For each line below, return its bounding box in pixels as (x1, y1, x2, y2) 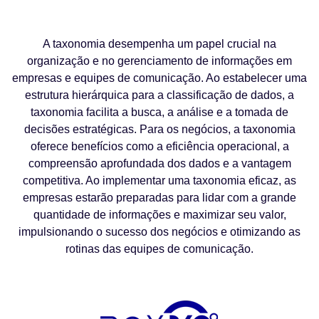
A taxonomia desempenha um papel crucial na (43, 38, 276, 51)
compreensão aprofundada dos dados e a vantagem (28, 157, 291, 170)
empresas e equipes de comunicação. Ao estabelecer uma (12, 72, 307, 85)
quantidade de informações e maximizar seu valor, (33, 209, 286, 221)
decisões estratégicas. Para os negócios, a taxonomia (23, 123, 296, 136)
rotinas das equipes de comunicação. (66, 243, 253, 256)
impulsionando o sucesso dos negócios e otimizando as (19, 226, 300, 239)
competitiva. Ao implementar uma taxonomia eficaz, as (23, 174, 296, 187)
